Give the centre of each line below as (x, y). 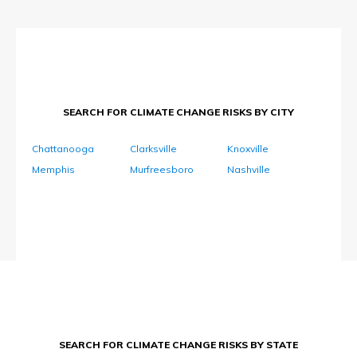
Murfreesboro (161, 170)
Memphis (53, 170)
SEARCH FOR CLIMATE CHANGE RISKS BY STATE (178, 345)
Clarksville (153, 149)
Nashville (249, 170)
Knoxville (248, 149)
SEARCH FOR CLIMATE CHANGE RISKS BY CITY (178, 112)
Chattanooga (63, 149)
